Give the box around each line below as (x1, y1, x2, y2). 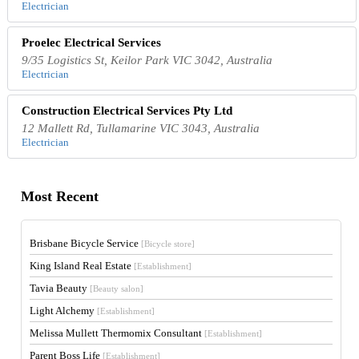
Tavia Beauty (30, 281, 91, 294)
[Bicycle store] (141, 238, 196, 248)
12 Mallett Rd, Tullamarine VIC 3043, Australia (22, 121, 260, 135)
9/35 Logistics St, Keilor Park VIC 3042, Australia (22, 53, 273, 67)
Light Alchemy (30, 304, 98, 317)
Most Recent (21, 188, 99, 205)
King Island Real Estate (30, 259, 135, 272)
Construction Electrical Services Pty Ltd (22, 103, 233, 117)
